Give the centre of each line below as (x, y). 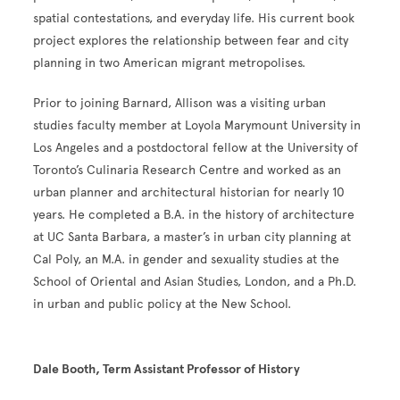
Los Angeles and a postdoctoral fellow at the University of (196, 148)
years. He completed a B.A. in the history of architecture (194, 215)
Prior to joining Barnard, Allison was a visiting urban (180, 104)
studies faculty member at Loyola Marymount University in (197, 126)
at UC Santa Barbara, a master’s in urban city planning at (192, 237)
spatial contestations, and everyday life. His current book (194, 19)
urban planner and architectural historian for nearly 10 (189, 193)
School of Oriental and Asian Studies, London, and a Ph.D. (195, 282)
